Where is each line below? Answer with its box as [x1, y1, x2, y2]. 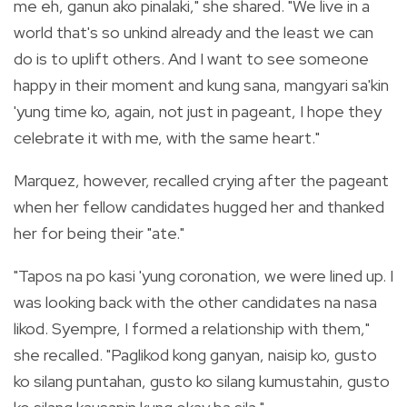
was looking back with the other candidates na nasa [14, 291, 377, 313]
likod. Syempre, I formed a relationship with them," [14, 317, 370, 339]
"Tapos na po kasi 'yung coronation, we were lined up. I [14, 264, 393, 286]
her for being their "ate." [14, 222, 184, 243]
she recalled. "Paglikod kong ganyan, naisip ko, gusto [14, 343, 377, 365]
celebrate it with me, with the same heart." [14, 126, 320, 148]
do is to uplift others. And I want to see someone [14, 47, 369, 69]
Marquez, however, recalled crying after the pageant [14, 169, 389, 191]
